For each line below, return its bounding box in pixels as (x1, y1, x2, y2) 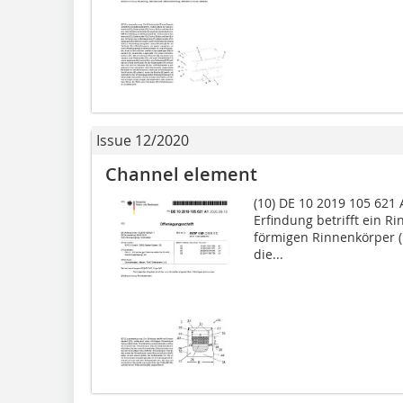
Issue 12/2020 (96, 130, 189, 150)
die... (253, 245, 283, 263)
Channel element (105, 161, 257, 186)
